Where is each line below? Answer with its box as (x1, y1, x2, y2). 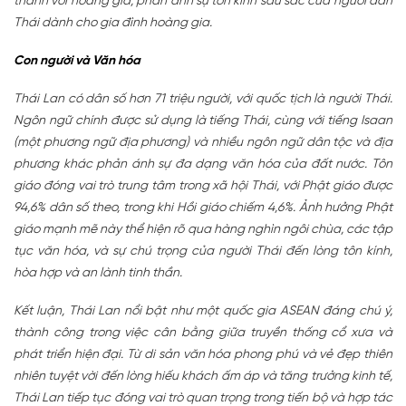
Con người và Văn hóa (14, 53, 140, 68)
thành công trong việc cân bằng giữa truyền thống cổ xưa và (14, 325, 392, 340)
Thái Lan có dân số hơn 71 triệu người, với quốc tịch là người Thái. (14, 92, 392, 106)
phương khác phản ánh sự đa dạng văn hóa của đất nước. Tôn (14, 157, 392, 171)
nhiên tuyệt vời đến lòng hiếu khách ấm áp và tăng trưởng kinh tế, (14, 369, 392, 383)
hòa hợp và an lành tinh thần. (14, 266, 182, 280)
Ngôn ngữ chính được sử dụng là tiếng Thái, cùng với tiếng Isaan (14, 113, 392, 128)
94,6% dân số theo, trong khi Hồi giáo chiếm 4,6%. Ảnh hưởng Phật (14, 200, 392, 215)
